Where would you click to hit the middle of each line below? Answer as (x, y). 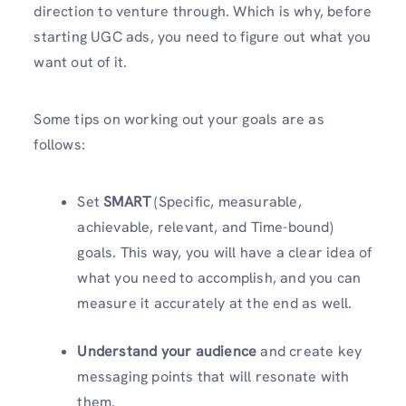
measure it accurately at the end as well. (215, 304)
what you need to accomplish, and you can (219, 278)
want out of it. (81, 62)
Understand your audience (167, 352)
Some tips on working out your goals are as (179, 120)
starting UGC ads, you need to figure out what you (203, 36)
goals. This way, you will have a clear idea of (225, 253)
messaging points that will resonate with (213, 377)
